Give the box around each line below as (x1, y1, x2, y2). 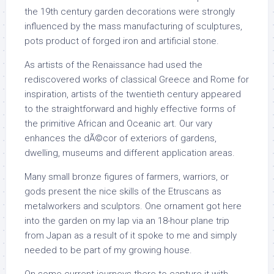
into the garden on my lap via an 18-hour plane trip (24, 215, 229, 226)
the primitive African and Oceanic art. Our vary (24, 118, 212, 129)
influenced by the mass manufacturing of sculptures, (24, 21, 242, 32)
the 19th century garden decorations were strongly (24, 6, 235, 17)
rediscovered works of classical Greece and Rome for (24, 74, 249, 85)
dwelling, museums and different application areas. (24, 147, 235, 158)
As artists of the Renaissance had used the (24, 59, 202, 70)
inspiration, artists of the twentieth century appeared (24, 89, 241, 100)
